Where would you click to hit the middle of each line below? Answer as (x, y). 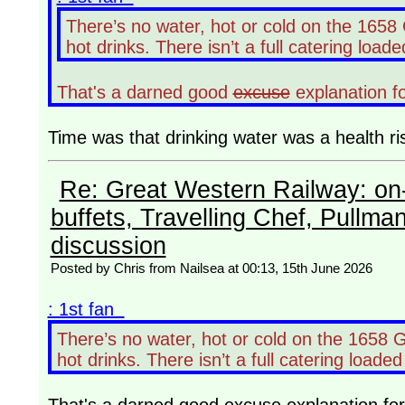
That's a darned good (145, 92)
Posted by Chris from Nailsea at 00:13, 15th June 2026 (211, 268)
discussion (108, 246)
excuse (261, 92)
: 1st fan (86, 310)
